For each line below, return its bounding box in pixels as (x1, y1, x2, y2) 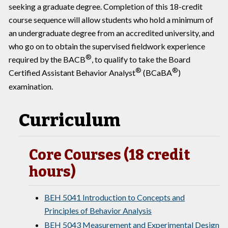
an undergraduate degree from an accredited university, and (9, 28, 214, 38)
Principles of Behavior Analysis (44, 206, 152, 215)
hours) (29, 163, 75, 180)
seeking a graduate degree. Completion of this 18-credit (9, 2, 203, 11)
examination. (9, 81, 53, 91)
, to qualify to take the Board (92, 54, 190, 65)
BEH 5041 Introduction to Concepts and (44, 192, 185, 202)
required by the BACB (9, 54, 85, 65)
